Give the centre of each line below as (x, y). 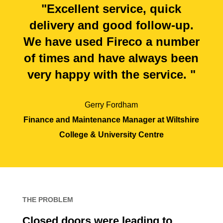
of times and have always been (111, 58)
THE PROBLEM (48, 200)
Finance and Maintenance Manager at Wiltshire (111, 120)
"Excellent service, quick (111, 9)
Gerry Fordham (111, 105)
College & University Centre (111, 135)
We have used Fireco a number (111, 42)
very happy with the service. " (111, 74)
